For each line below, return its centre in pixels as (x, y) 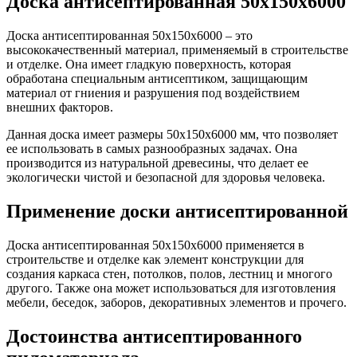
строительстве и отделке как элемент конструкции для (155, 259)
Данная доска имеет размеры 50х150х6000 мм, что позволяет (172, 134)
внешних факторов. (60, 107)
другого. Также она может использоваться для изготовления (171, 288)
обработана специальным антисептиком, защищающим (157, 78)
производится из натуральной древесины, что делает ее (157, 163)
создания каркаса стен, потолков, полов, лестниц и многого (169, 273)
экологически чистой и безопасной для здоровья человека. (166, 177)
